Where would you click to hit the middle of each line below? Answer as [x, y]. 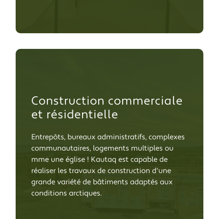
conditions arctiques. [66, 193]
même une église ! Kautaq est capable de [99, 160]
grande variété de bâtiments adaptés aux [102, 182]
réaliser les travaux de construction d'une [101, 171]
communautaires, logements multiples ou [102, 148]
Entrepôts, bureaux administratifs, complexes [108, 137]
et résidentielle [75, 115]
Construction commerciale [107, 101]
